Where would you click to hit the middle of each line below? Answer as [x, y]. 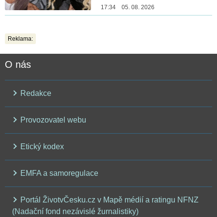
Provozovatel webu [52, 120]
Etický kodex [41, 147]
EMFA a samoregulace [58, 173]
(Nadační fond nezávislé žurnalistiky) [75, 212]
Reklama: [20, 39]
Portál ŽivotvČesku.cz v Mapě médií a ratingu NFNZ [108, 200]
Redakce [35, 93]
